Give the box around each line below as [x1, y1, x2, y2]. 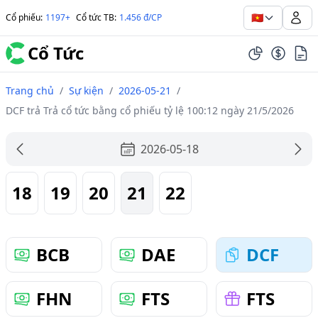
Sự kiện [69, 84, 104, 97]
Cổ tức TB [76, 11, 114, 23]
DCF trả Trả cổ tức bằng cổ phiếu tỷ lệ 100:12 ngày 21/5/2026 [6, 104, 294, 117]
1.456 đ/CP [119, 11, 162, 23]
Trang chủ [6, 84, 54, 97]
